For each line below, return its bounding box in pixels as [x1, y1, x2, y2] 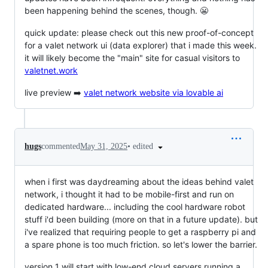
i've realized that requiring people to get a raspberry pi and [25, 226, 256, 237]
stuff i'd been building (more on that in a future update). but [25, 214, 258, 224]
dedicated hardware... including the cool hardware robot [25, 201, 245, 212]
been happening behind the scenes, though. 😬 [25, 5, 208, 16]
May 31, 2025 [80, 142, 127, 151]
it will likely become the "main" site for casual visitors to [25, 52, 240, 63]
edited [133, 141, 156, 151]
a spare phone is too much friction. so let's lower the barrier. [25, 239, 257, 249]
